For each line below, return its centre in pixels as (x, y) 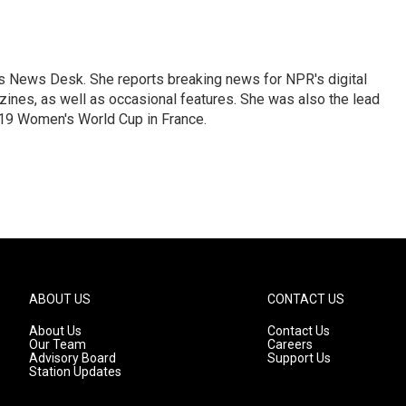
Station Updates (75, 372)
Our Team (58, 345)
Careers (290, 345)
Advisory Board (72, 358)
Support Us (300, 358)
